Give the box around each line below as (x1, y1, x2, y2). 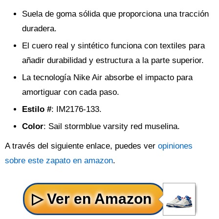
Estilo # (22, 105, 51, 114)
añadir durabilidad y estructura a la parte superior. (22, 56, 204, 65)
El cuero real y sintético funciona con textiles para (22, 41, 205, 50)
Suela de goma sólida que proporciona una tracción (22, 9, 209, 19)
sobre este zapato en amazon (5, 156, 113, 165)
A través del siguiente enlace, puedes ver (5, 141, 158, 151)
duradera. (22, 24, 57, 33)
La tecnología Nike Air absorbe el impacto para (22, 73, 193, 82)
